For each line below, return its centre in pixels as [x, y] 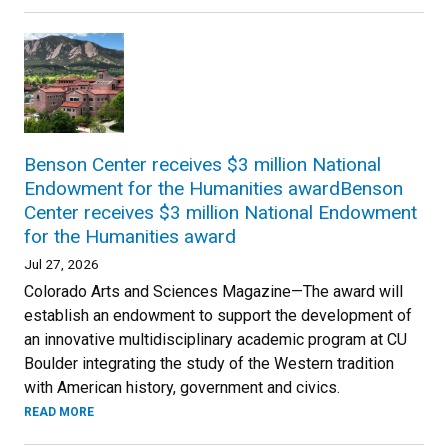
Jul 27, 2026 [61, 263]
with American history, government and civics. [182, 387]
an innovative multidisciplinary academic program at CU [215, 339]
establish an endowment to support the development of [218, 315]
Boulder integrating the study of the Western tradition [209, 363]
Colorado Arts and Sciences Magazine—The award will [213, 291]
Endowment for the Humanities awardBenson [213, 188]
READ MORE [59, 411]
